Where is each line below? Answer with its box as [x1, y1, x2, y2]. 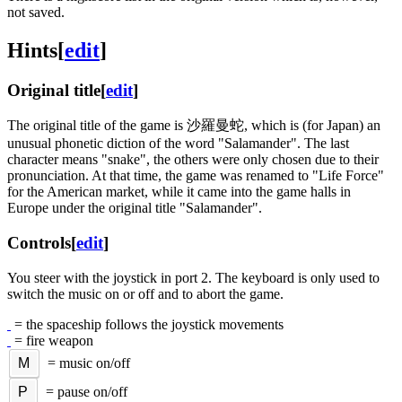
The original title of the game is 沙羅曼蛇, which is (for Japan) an [7, 118, 380, 134]
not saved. [7, 4, 65, 20]
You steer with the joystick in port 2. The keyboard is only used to [7, 269, 380, 285]
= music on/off [40, 354, 131, 371]
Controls [7, 233, 71, 252]
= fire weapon [11, 332, 93, 348]
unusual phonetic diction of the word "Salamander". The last [7, 135, 349, 152]
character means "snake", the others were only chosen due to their [7, 152, 379, 168]
